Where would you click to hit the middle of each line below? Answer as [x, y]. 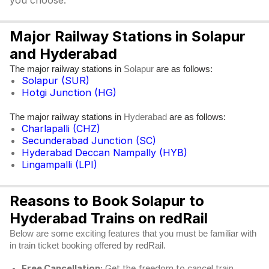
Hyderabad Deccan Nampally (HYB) [104, 153]
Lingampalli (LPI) [59, 165]
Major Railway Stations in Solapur [128, 36]
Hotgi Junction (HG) [69, 92]
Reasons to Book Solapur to [107, 201]
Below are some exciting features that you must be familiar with [133, 234]
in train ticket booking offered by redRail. [89, 246]
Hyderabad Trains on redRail [109, 218]
